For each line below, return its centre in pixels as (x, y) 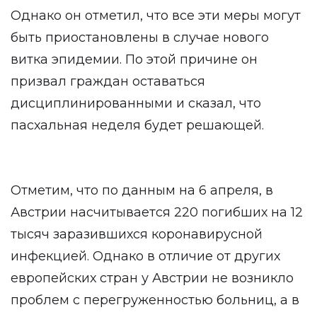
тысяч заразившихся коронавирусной (137, 234)
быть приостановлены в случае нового (140, 38)
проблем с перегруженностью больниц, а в (155, 300)
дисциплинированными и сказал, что (136, 103)
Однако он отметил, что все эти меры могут (156, 16)
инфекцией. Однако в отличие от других (145, 256)
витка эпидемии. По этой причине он (134, 59)
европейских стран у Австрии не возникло (152, 278)
